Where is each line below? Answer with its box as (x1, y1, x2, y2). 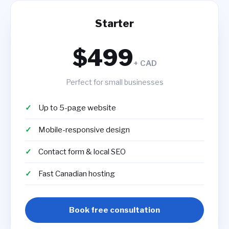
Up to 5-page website (38, 103, 116, 112)
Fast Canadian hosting (38, 169, 115, 178)
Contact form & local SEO (38, 147, 126, 156)
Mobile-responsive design (38, 125, 130, 134)
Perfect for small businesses (65, 78, 164, 86)
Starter (95, 17, 134, 30)
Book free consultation (69, 205, 160, 215)
